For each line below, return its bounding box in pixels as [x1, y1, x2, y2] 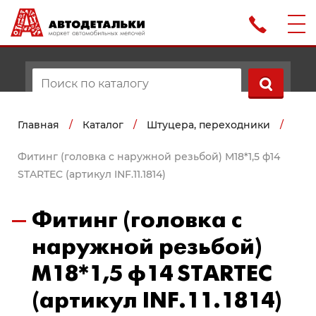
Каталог [83, 119, 123, 132]
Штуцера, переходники [147, 119, 270, 132]
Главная [18, 119, 59, 132]
